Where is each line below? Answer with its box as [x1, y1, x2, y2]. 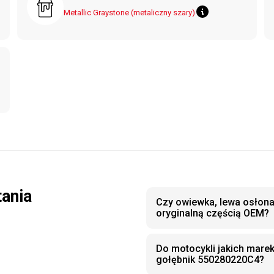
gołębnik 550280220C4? [156, 254, 264, 265]
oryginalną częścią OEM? [156, 207, 269, 219]
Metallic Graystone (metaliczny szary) [64, 8, 195, 17]
